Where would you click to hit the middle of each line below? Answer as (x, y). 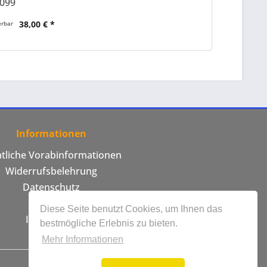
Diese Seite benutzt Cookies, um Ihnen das (131, 209)
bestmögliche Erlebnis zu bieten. (109, 223)
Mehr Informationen (83, 240)
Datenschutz (51, 187)
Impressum (51, 219)
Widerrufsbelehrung (51, 171)
